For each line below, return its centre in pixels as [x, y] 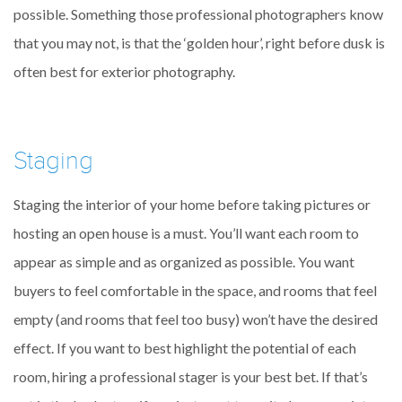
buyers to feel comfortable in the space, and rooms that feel [195, 291]
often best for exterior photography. [124, 72]
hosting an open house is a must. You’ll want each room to [186, 233]
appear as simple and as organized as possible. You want [184, 262]
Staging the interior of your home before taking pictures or [192, 205]
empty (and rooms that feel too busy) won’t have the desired [196, 319]
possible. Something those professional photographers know [198, 14]
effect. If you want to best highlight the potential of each [185, 348]
